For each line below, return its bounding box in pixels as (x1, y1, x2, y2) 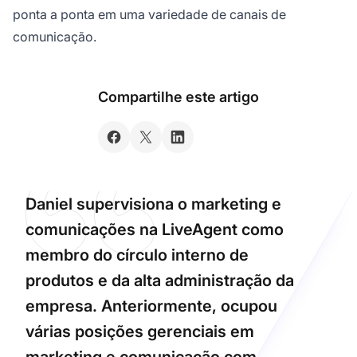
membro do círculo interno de (25, 245, 249, 265)
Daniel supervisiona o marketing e (25, 194, 281, 214)
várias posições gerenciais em (25, 321, 254, 341)
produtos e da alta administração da (25, 270, 294, 290)
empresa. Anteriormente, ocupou (25, 296, 277, 316)
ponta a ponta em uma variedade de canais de (13, 6, 286, 22)
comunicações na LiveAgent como (25, 219, 284, 239)
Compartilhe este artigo (98, 88, 259, 105)
